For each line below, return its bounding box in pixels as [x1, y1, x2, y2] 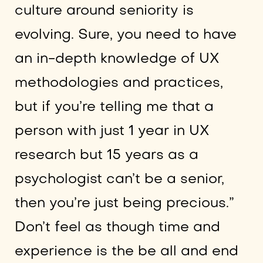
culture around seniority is [14, 4, 194, 18]
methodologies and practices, [14, 76, 223, 90]
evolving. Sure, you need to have [14, 28, 237, 42]
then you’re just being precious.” [14, 197, 234, 211]
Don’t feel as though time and [14, 221, 220, 235]
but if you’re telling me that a [14, 100, 214, 114]
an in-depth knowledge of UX [14, 52, 220, 66]
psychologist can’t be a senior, [14, 173, 224, 187]
